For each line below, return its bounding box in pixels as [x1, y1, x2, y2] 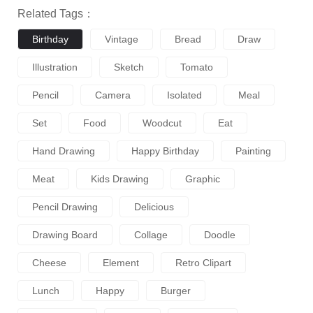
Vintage [105, 33, 138, 45]
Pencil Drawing [32, 201, 98, 212]
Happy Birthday [131, 145, 199, 156]
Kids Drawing [91, 173, 149, 184]
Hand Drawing [32, 145, 95, 156]
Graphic [185, 173, 220, 184]
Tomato [180, 61, 213, 73]
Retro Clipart [175, 256, 231, 268]
